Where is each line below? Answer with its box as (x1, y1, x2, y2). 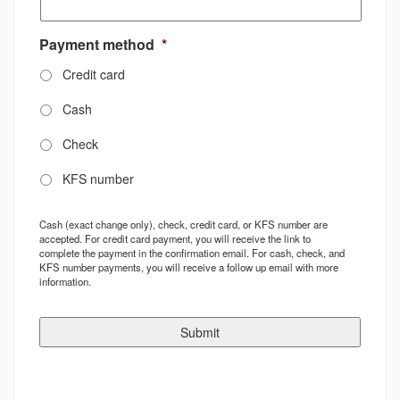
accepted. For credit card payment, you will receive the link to (39, 231, 311, 246)
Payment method (39, 34, 154, 54)
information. (39, 274, 91, 288)
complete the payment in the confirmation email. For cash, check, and (39, 246, 345, 260)
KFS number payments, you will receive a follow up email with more (39, 260, 338, 274)
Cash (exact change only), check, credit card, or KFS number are (39, 217, 328, 231)
